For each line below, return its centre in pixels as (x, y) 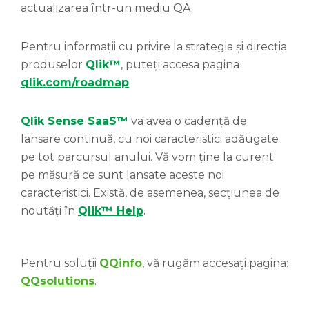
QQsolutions (58, 281)
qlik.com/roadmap (75, 83)
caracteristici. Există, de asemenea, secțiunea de (150, 193)
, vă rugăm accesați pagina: (215, 263)
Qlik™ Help (111, 211)
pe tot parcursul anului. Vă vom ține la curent (147, 157)
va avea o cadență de (188, 121)
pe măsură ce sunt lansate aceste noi (122, 175)
